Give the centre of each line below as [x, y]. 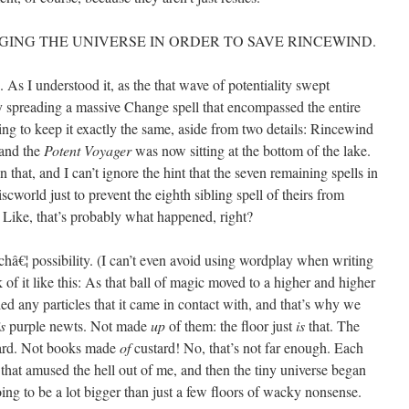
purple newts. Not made [78, 325]
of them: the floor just [231, 325]
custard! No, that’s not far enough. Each [247, 347]
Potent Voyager [89, 150]
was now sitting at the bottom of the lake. [253, 150]
